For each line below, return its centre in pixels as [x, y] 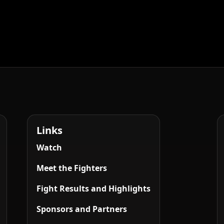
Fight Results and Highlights [93, 189]
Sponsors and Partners [82, 209]
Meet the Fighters [72, 168]
